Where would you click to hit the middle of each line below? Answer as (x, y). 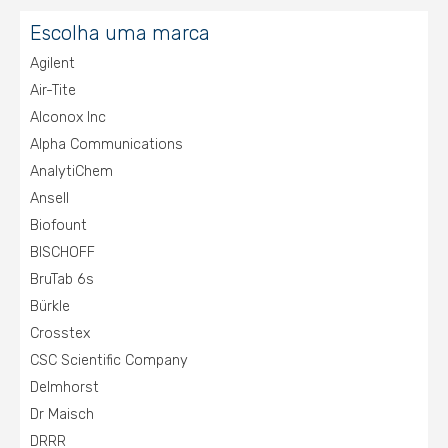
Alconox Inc (68, 117)
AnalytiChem (71, 171)
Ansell (49, 198)
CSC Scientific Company (109, 360)
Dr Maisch (62, 414)
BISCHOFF (62, 252)
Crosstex (60, 333)
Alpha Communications (106, 144)
